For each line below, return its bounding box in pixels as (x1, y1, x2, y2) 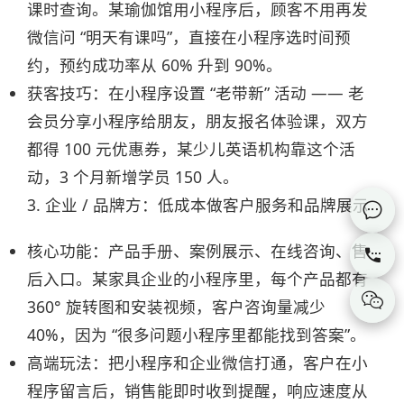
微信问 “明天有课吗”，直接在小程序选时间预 (27, 26, 351, 48)
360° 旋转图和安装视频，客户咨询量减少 (27, 296, 326, 317)
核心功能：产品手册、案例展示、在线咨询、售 (27, 240, 368, 262)
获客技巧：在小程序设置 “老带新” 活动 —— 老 (27, 82, 364, 104)
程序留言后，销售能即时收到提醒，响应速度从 (27, 380, 368, 401)
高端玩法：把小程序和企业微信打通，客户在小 (27, 352, 368, 373)
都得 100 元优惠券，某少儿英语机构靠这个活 (27, 138, 355, 160)
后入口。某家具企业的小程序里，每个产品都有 (27, 268, 368, 289)
